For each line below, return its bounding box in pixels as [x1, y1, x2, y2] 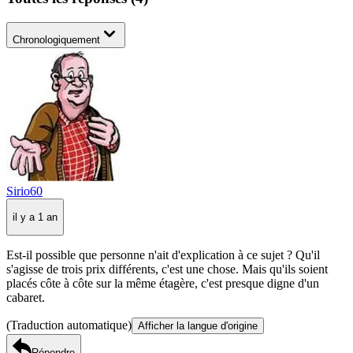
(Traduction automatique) [6, 318, 132, 333]
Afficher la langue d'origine [138, 320, 258, 333]
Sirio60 [6, 184, 43, 198]
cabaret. [6, 291, 45, 305]
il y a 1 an [13, 210, 58, 223]
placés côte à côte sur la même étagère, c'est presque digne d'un [6, 277, 319, 291]
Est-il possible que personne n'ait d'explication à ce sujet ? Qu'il [6, 248, 320, 262]
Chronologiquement [13, 33, 100, 46]
